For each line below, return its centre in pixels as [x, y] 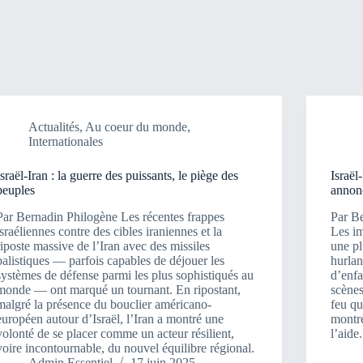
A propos [203, 40]
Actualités [54, 127]
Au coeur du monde [137, 127]
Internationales [66, 141]
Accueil [127, 40]
